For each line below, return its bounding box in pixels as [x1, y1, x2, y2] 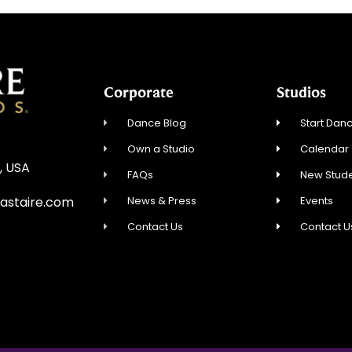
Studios [277, 83, 326, 101]
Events [300, 193, 334, 209]
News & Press [127, 193, 197, 209]
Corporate [104, 83, 174, 101]
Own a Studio [127, 141, 196, 157]
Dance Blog [127, 115, 187, 131]
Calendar [300, 141, 350, 157]
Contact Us [127, 219, 184, 235]
